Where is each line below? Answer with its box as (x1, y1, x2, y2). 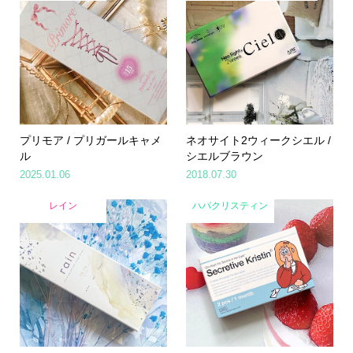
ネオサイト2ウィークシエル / (186, 133, 332, 147)
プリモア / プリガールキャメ (19, 133, 162, 147)
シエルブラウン (186, 149, 264, 162)
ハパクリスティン (192, 199, 269, 211)
